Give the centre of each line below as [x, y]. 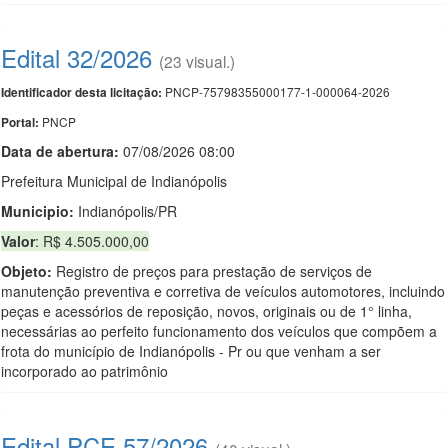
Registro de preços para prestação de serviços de [212, 271]
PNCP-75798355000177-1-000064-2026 [276, 91]
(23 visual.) [197, 61]
